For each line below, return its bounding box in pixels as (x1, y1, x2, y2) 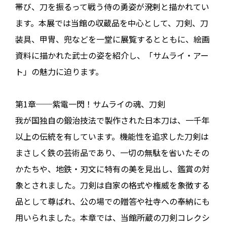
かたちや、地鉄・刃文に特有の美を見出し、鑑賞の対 (15, 163, 210, 175)
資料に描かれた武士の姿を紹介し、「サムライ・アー (15, 49, 209, 61)
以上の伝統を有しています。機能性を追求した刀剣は (15, 130, 209, 142)
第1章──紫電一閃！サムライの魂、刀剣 (15, 98, 165, 110)
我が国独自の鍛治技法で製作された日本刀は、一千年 (15, 114, 210, 126)
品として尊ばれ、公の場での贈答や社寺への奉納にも (15, 195, 210, 207)
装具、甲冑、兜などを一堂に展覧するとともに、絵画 (15, 33, 210, 45)
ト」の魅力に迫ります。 (15, 65, 103, 78)
